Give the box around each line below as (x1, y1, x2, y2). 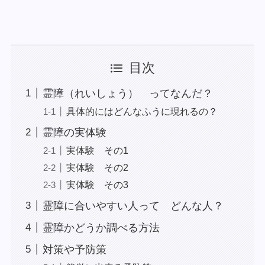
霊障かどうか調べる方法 (42, 221, 160, 234)
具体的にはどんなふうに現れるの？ (66, 105, 218, 117)
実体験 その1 (66, 144, 128, 156)
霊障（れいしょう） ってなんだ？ (42, 87, 213, 99)
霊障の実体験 (42, 126, 106, 138)
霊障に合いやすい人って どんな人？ (42, 199, 224, 212)
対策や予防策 (42, 243, 106, 256)
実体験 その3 (66, 179, 128, 190)
